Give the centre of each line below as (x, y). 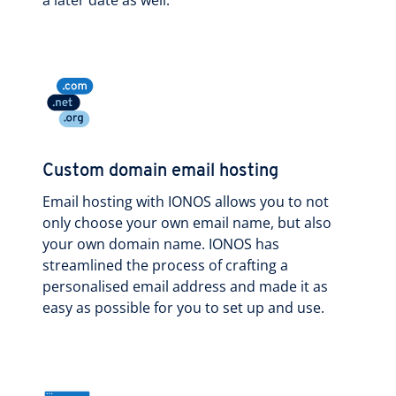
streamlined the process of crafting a (165, 265)
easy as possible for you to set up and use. (183, 307)
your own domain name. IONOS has (161, 244)
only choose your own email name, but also (187, 222)
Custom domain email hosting (160, 171)
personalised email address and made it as (185, 286)
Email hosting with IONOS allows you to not (186, 201)
